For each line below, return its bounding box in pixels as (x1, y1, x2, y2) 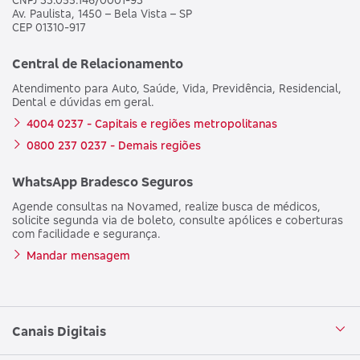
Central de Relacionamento (12, 55, 183, 72)
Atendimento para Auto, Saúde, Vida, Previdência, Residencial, (12, 80, 342, 95)
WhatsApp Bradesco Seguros (12, 173, 193, 190)
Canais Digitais (12, 322, 106, 339)
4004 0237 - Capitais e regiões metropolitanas (27, 116, 277, 130)
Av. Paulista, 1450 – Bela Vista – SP (12, 6, 192, 20)
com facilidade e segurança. (12, 226, 161, 240)
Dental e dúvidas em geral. (12, 94, 154, 108)
